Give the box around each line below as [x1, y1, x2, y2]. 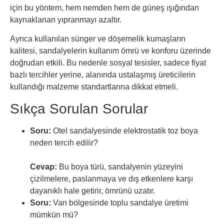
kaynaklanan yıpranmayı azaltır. [10, 15, 121, 24]
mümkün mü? [30, 210, 78, 219]
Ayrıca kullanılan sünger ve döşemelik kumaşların [10, 34, 185, 43]
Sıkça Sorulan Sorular [10, 100, 148, 116]
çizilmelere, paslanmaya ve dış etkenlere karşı [30, 174, 193, 183]
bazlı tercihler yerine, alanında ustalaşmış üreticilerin [10, 70, 195, 79]
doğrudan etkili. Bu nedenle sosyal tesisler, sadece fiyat [10, 58, 206, 67]
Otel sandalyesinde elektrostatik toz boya [51, 126, 198, 135]
